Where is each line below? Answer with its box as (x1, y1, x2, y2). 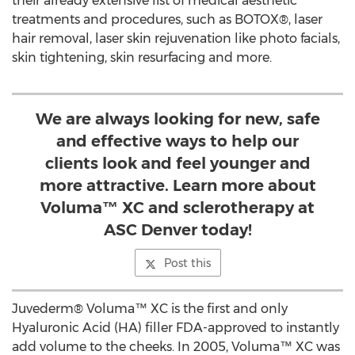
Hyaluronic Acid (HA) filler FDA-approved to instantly (12, 320, 339, 335)
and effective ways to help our (56, 132, 299, 151)
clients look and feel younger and (44, 154, 311, 173)
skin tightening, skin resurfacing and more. (12, 50, 272, 65)
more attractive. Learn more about (39, 176, 316, 195)
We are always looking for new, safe (35, 109, 320, 128)
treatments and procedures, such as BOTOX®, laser (12, 12, 323, 27)
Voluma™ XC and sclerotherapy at (40, 198, 315, 217)
